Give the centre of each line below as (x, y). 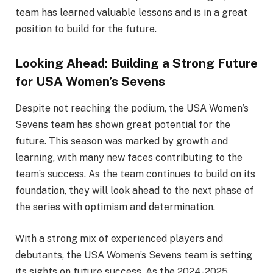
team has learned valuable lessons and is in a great (131, 12)
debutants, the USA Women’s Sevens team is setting (134, 255)
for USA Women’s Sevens (90, 81)
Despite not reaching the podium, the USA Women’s (132, 108)
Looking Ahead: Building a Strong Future (136, 63)
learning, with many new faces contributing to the (129, 158)
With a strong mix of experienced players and (119, 238)
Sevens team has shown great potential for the (123, 125)
